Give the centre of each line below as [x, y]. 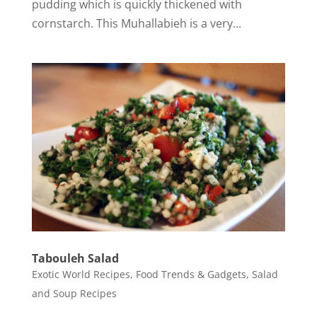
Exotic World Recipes [81, 275]
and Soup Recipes [74, 294]
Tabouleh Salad [75, 259]
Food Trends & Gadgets [191, 275]
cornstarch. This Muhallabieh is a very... [136, 23]
